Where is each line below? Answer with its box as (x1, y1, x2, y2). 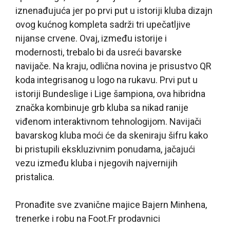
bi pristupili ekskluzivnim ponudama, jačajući (15, 143, 195, 155)
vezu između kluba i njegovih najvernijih (15, 157, 178, 168)
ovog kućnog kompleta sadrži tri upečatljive (15, 18, 190, 30)
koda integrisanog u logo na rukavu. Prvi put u (15, 74, 198, 85)
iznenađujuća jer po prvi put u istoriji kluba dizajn (15, 5, 213, 16)
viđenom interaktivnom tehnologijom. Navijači (15, 116, 201, 127)
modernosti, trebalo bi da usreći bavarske (15, 46, 182, 57)
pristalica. (15, 171, 54, 182)
